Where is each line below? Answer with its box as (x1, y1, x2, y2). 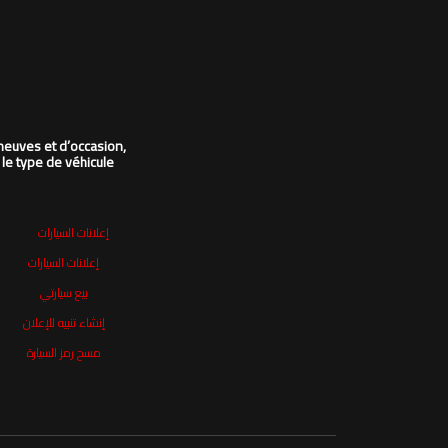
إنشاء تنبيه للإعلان (22, 310, 105, 334)
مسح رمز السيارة (26, 340, 101, 364)
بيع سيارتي (39, 280, 88, 304)
